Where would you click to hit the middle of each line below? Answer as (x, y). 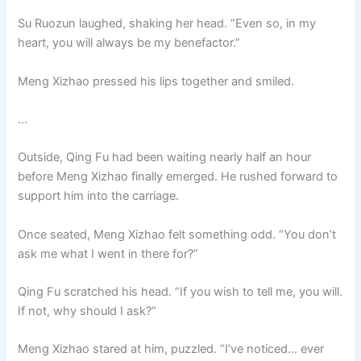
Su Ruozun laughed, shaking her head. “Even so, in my (167, 24)
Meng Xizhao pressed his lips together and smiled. (156, 81)
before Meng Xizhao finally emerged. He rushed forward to (178, 177)
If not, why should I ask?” (87, 311)
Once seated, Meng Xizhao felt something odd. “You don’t (177, 234)
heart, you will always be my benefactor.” (129, 43)
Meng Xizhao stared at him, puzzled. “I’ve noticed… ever (171, 349)
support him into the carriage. (99, 196)
